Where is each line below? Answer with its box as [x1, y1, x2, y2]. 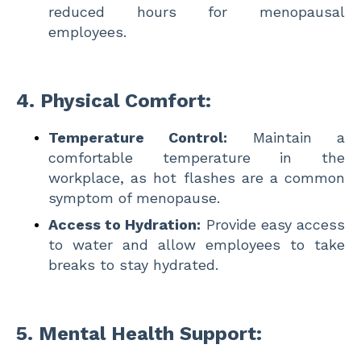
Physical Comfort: [40, 89, 211, 112]
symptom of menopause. [48, 189, 220, 206]
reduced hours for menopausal [48, 2, 345, 20]
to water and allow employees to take [48, 235, 345, 253]
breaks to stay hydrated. [48, 255, 218, 273]
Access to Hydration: [48, 215, 201, 233]
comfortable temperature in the [48, 148, 345, 166]
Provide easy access [201, 215, 346, 233]
